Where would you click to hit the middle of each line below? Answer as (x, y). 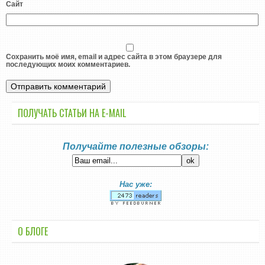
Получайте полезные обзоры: (135, 146)
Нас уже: (135, 184)
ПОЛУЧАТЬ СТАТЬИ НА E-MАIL (72, 113)
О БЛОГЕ (33, 231)
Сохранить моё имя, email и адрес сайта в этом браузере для (114, 57)
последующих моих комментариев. (68, 64)
